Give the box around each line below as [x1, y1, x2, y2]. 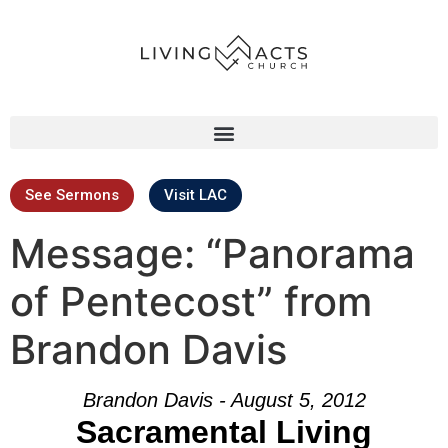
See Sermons [25, 186, 119, 204]
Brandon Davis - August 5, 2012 [82, 389, 366, 411]
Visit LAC [164, 186, 227, 204]
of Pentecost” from [10, 277, 372, 326]
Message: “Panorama [10, 229, 415, 278]
